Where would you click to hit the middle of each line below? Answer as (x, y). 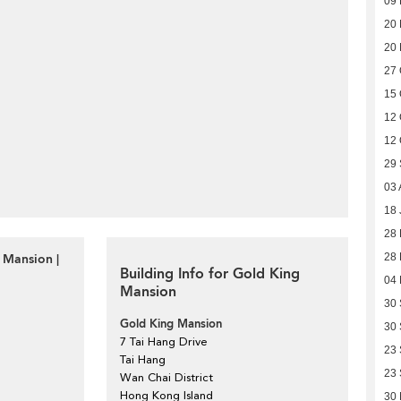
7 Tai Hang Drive (164, 341)
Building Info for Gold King (210, 274)
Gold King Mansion (171, 324)
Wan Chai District (166, 377)
